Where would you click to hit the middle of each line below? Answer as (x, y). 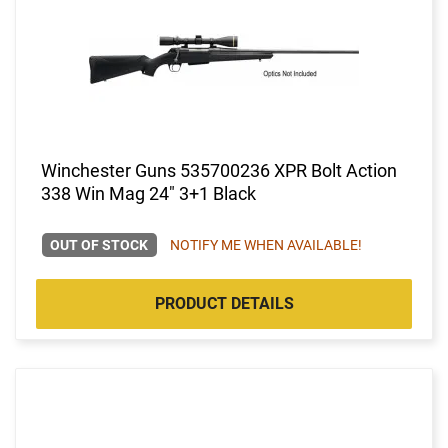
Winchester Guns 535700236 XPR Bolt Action (219, 170)
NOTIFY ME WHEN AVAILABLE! (265, 244)
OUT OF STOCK (99, 244)
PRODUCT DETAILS (224, 303)
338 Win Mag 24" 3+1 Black (148, 193)
